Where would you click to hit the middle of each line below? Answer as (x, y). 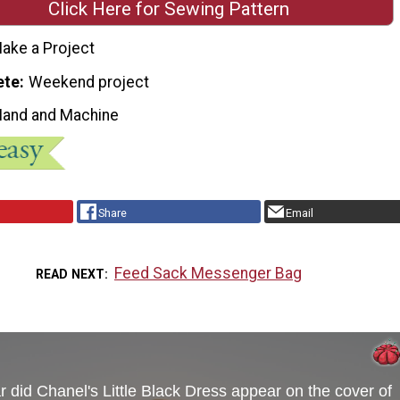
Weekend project (89, 82)
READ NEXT (70, 274)
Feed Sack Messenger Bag (208, 273)
